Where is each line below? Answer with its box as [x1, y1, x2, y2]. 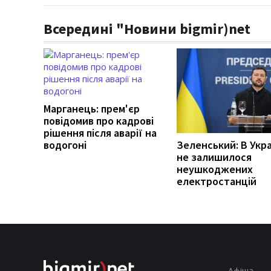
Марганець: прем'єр [44, 101, 140, 116]
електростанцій [177, 174, 256, 188]
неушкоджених [177, 162, 253, 176]
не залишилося [177, 149, 252, 164]
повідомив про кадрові [44, 113, 154, 128]
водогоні [44, 137, 87, 152]
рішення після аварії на [44, 125, 157, 140]
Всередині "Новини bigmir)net [44, 19, 250, 38]
